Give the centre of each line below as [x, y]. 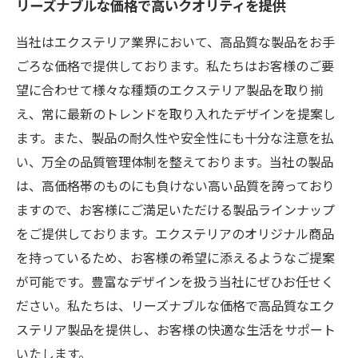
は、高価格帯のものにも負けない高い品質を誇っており [175, 187]
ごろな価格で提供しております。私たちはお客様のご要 [175, 68]
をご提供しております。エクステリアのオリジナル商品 [175, 235]
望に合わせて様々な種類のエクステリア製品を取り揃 [169, 91]
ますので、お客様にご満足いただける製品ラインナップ [175, 211]
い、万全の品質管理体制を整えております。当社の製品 [175, 163]
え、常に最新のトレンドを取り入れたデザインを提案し [176, 115]
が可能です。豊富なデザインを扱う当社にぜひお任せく [175, 283]
